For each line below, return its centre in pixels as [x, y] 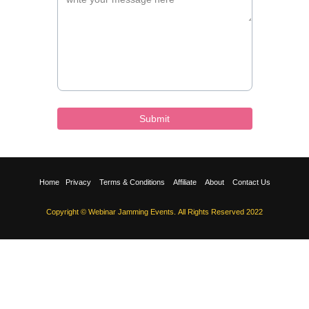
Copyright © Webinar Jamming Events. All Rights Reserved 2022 [154, 212]
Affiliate [185, 182]
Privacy [78, 182]
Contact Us [251, 182]
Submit [154, 119]
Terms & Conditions [132, 182]
